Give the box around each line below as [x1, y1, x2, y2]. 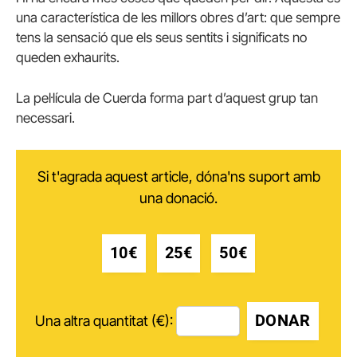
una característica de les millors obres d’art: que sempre [16, 10, 340, 26]
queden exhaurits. [16, 49, 120, 66]
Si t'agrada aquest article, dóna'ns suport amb [37, 167, 320, 185]
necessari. [16, 110, 75, 127]
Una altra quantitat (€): [34, 312, 173, 330]
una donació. [139, 189, 218, 206]
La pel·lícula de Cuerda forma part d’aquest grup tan [16, 90, 318, 107]
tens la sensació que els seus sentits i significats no [16, 29, 307, 46]
